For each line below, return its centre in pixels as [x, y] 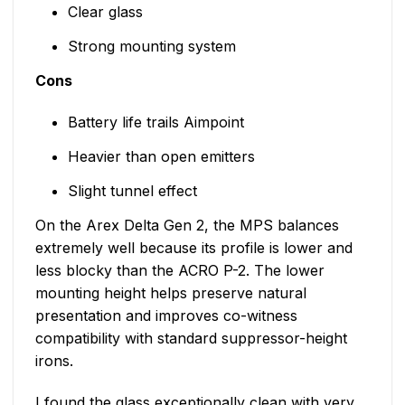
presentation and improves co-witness [166, 315]
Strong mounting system [151, 47]
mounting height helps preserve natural [171, 292]
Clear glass [105, 12]
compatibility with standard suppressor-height [191, 338]
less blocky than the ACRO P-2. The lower [180, 270]
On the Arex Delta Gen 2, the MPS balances [187, 225]
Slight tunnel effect [132, 190]
